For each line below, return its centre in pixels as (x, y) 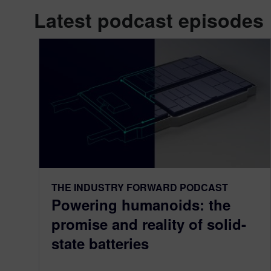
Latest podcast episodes (149, 20)
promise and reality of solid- (149, 224)
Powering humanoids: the (141, 205)
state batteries (100, 243)
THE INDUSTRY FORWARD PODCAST (140, 188)
